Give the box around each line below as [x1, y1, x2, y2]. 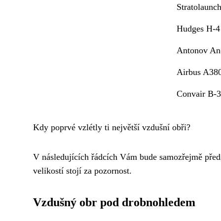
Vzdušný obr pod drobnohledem [33, 195, 195, 209]
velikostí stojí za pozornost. [33, 165, 132, 176]
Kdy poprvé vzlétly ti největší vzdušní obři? [33, 122, 190, 132]
